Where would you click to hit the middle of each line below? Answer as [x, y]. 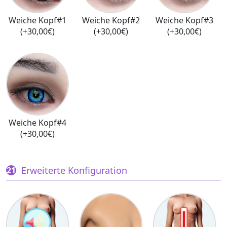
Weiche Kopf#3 [184, 20]
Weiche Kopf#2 [111, 20]
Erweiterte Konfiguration [74, 170]
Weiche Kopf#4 [38, 122]
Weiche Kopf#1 [38, 20]
